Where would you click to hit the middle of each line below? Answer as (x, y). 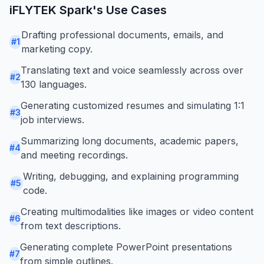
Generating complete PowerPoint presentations (126, 247)
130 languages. (54, 84)
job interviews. (53, 119)
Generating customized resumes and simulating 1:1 (133, 105)
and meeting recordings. (74, 155)
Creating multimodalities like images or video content (137, 211)
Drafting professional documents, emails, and (123, 34)
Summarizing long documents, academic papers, (130, 141)
